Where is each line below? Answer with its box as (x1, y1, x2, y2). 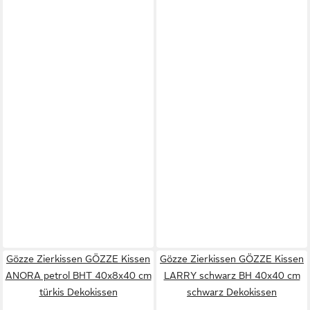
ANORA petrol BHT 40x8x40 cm (5, 269, 152, 281)
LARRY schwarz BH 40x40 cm (163, 269, 300, 281)
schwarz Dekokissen (187, 286, 277, 298)
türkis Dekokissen (39, 286, 118, 298)
